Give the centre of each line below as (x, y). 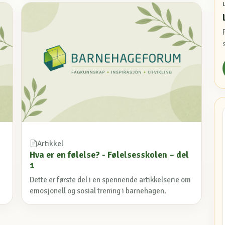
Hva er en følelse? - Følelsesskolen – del (109, 155)
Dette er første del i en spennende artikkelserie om (110, 180)
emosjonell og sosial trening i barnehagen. (98, 191)
